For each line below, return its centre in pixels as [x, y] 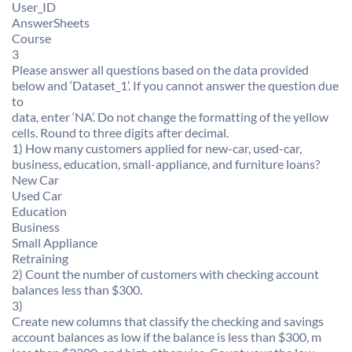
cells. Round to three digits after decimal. [120, 132]
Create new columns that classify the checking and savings [168, 321]
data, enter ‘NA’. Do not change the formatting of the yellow [170, 117]
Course [31, 38]
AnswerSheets [51, 22]
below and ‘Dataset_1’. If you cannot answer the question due [175, 85]
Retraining [40, 258]
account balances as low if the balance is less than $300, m [167, 337]
